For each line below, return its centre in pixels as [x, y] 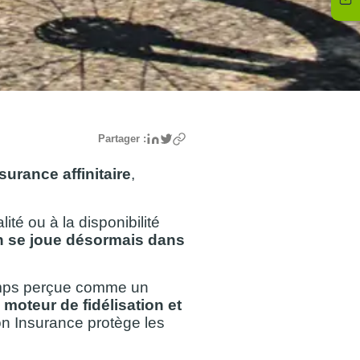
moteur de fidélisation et [93, 305]
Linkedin [185, 139]
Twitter [192, 139]
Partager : [123, 139]
